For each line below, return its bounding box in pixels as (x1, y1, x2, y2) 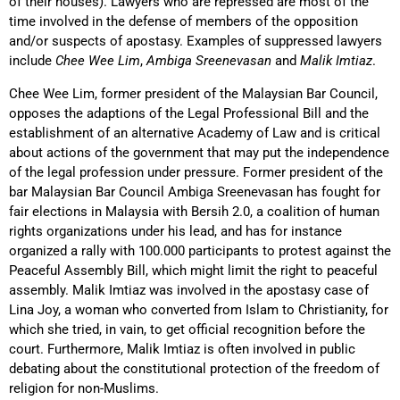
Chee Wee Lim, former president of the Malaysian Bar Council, (9, 85, 378, 102)
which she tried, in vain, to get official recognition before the (9, 321, 365, 337)
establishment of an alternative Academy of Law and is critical (9, 124, 380, 141)
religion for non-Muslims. (9, 379, 162, 396)
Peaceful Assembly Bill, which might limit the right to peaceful (9, 262, 378, 279)
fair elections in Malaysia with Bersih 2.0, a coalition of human (9, 203, 379, 220)
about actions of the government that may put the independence (9, 144, 389, 161)
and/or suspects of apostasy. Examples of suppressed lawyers (9, 33, 382, 50)
